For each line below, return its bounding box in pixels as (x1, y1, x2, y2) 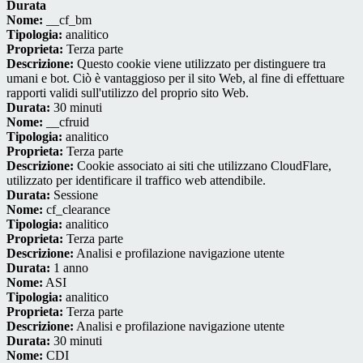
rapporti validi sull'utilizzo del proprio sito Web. (6, 86, 249, 100)
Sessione (50, 188, 98, 203)
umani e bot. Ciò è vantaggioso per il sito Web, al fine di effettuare (6, 71, 344, 86)
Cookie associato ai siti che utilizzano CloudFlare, (74, 159, 331, 173)
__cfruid (43, 115, 89, 130)
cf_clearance (43, 203, 110, 217)
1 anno (50, 261, 88, 275)
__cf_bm (43, 13, 92, 28)
